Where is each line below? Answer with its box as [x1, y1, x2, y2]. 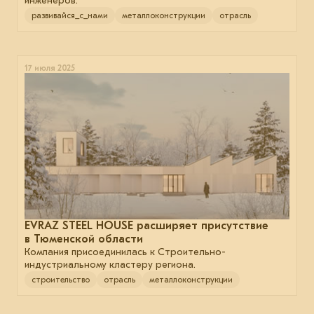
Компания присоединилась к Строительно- [25, 245, 226, 258]
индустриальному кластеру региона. [25, 258, 196, 271]
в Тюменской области [25, 232, 143, 245]
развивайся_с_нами [32, 10, 108, 20]
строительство [32, 274, 90, 285]
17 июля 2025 [25, 62, 75, 73]
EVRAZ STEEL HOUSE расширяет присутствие [25, 219, 268, 232]
